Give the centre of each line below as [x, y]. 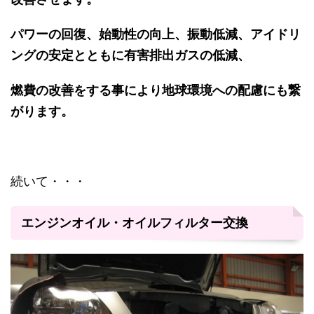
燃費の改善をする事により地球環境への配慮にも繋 [156, 90]
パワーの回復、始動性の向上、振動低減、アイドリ [156, 34]
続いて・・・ [48, 182]
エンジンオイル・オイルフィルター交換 [135, 223]
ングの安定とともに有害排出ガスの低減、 [130, 55]
